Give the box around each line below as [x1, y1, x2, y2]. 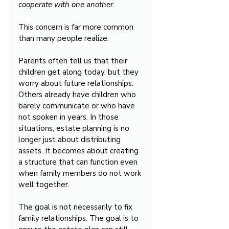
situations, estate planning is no [18, 123, 131, 133]
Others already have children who [18, 89, 138, 100]
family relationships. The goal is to [18, 213, 141, 223]
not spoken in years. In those [18, 112, 121, 122]
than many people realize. [18, 33, 109, 43]
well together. [18, 179, 70, 190]
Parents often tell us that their [18, 56, 129, 66]
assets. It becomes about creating [18, 146, 141, 156]
